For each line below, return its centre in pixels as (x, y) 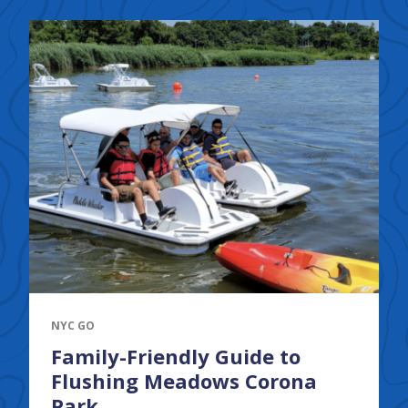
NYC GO (72, 325)
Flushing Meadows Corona (184, 380)
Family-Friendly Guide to (175, 356)
